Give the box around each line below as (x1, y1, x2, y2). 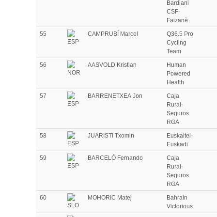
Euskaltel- (167, 132, 193, 139)
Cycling (167, 39, 186, 46)
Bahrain (167, 194, 187, 201)
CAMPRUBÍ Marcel (88, 31, 138, 38)
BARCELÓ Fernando (88, 155, 143, 162)
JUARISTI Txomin (88, 132, 134, 139)
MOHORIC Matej (88, 194, 132, 201)
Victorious (167, 203, 193, 210)
